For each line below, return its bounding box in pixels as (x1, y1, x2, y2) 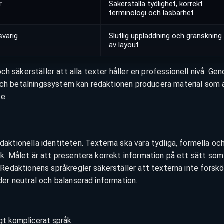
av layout (109, 40, 139, 50)
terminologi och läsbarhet (109, 8, 194, 18)
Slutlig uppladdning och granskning (109, 31, 222, 41)
